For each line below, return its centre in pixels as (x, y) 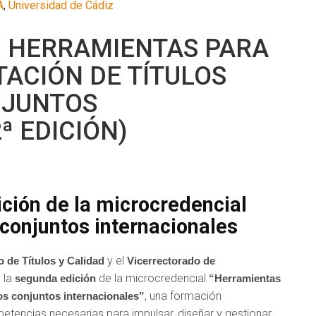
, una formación (183, 296)
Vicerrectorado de (171, 260)
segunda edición (55, 278)
